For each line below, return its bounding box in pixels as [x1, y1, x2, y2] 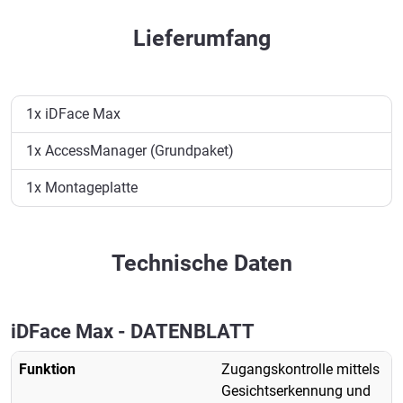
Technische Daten [111, 249, 292, 276]
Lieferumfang [132, 24, 271, 51]
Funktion [19, 360, 76, 378]
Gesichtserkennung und [221, 381, 371, 399]
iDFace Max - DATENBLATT [11, 319, 255, 343]
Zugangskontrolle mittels [221, 360, 380, 378]
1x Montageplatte [26, 178, 138, 196]
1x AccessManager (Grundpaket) [26, 141, 234, 159]
